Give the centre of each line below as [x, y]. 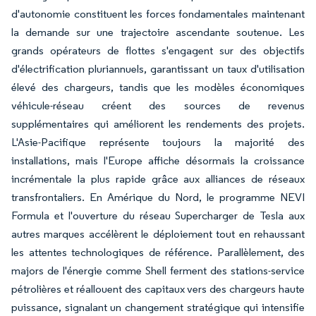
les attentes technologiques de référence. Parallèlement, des [158, 252]
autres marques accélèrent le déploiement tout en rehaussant [158, 234]
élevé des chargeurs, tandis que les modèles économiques [158, 87]
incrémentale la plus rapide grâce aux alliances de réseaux [158, 179]
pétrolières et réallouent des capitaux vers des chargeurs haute [158, 289]
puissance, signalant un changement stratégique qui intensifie [158, 307]
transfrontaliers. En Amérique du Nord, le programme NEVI [158, 197]
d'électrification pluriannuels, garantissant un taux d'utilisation [158, 69]
